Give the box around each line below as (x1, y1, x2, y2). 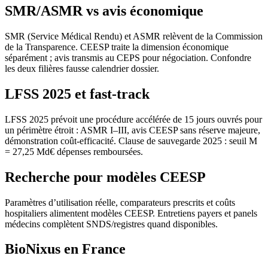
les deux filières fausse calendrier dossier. (5, 63, 159, 74)
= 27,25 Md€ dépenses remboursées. (5, 146, 143, 157)
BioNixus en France (5, 241, 126, 257)
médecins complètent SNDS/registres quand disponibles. (5, 218, 218, 229)
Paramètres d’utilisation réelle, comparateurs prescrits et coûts (5, 197, 235, 208)
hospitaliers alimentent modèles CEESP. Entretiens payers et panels (5, 208, 257, 218)
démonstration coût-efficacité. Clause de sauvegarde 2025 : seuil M (5, 135, 257, 146)
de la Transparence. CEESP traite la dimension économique (5, 41, 229, 52)
